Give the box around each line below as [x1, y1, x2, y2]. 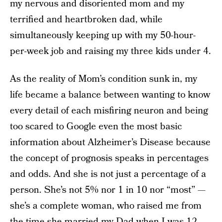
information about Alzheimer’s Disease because [10, 136, 211, 149]
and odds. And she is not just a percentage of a [10, 167, 206, 181]
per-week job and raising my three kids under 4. [10, 45, 211, 58]
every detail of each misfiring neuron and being [10, 104, 208, 117]
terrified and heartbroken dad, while [10, 13, 163, 26]
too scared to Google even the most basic [10, 120, 182, 133]
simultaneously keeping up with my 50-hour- [10, 29, 196, 42]
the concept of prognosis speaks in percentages [10, 152, 209, 165]
